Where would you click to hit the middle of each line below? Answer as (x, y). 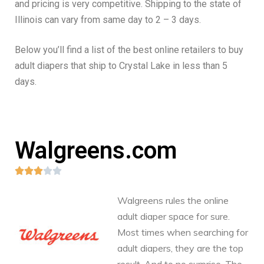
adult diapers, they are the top (180, 248)
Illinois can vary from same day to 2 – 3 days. (108, 19)
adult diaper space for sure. (174, 216)
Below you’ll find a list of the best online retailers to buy (129, 49)
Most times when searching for (183, 232)
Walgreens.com (96, 150)
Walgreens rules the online (173, 200)
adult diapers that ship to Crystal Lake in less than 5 (121, 65)
